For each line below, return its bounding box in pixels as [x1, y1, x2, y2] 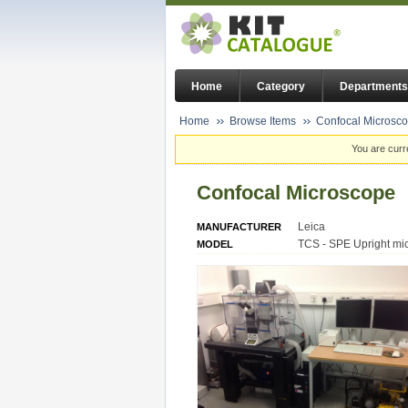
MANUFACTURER [197, 220, 281, 232]
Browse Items [229, 115, 296, 127]
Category [257, 80, 305, 94]
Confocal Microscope [197, 180, 395, 204]
